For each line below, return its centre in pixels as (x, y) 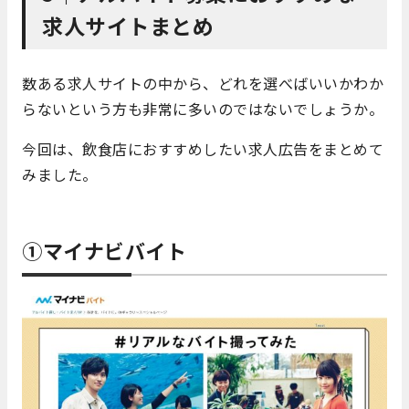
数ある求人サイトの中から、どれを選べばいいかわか (203, 84)
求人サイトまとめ (128, 26)
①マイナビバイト (104, 251)
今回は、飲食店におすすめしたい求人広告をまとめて (203, 149)
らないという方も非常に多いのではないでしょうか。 (203, 109)
